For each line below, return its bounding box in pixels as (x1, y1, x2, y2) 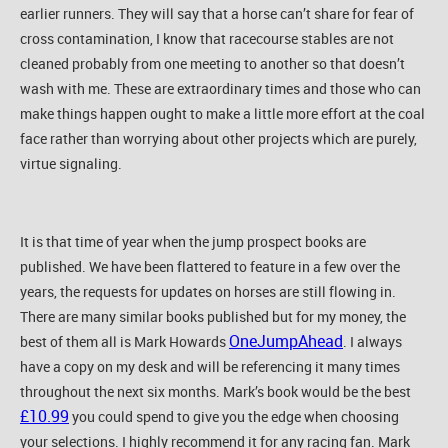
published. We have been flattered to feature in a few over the (20, 256, 400, 276)
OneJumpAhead (229, 329, 343, 352)
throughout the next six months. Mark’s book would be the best (20, 381, 411, 401)
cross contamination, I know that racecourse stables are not (20, 28, 394, 48)
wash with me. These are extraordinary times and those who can (20, 78, 421, 98)
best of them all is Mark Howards (20, 331, 229, 351)
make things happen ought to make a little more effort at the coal (20, 103, 425, 123)
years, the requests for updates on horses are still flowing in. (20, 281, 396, 301)
